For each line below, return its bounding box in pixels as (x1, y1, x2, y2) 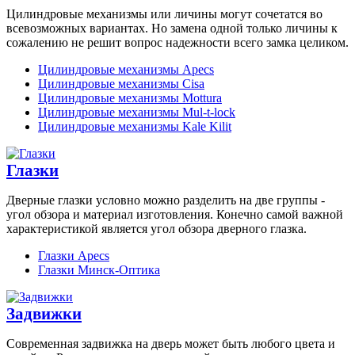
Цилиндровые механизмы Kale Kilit (38, 119, 231, 133)
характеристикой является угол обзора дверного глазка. (6, 222, 307, 236)
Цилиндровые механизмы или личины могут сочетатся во (6, 6, 323, 21)
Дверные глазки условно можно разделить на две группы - (6, 193, 325, 208)
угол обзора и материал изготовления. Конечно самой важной (6, 208, 343, 222)
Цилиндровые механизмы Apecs (38, 62, 214, 76)
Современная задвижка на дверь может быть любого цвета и (6, 337, 335, 351)
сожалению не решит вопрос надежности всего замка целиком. (6, 35, 349, 49)
